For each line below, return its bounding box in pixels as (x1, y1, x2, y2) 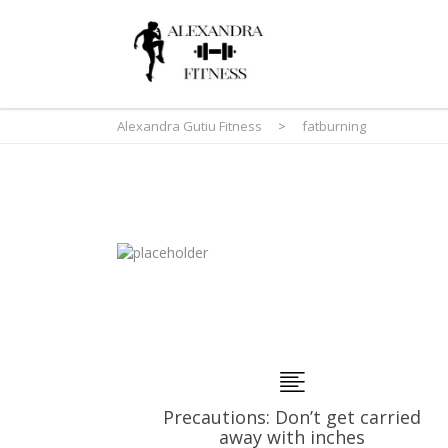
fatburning (302, 116, 366, 135)
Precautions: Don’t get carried (163, 405, 421, 429)
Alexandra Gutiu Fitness (117, 116, 262, 135)
